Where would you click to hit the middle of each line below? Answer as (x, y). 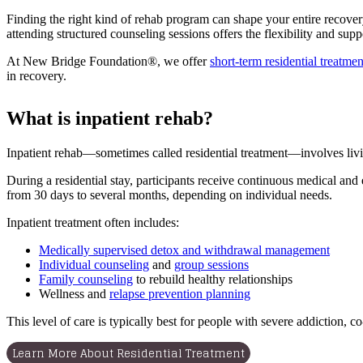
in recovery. (36, 75)
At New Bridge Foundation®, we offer (108, 61)
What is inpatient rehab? (110, 118)
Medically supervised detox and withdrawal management (184, 250)
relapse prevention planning (180, 293)
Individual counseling (94, 264)
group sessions (211, 264)
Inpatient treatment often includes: (93, 222)
